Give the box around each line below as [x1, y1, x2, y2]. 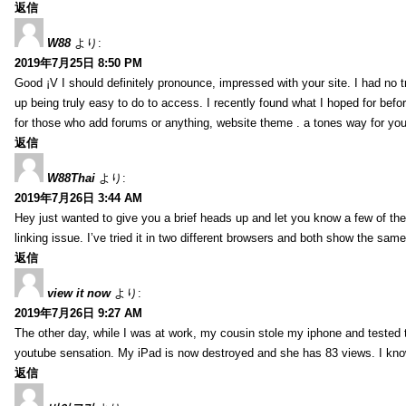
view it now [47, 285, 111, 300]
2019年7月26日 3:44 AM [14, 190, 142, 205]
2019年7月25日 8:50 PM [14, 55, 142, 70]
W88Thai [47, 170, 95, 185]
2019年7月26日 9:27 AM [14, 305, 142, 320]
